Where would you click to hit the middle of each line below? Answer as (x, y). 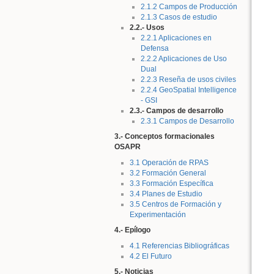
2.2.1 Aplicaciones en (176, 38)
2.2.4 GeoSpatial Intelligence (188, 90)
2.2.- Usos (147, 27)
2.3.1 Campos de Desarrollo (187, 121)
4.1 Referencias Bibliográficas (179, 246)
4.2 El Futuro (150, 256)
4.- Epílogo (132, 230)
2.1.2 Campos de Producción (189, 6)
